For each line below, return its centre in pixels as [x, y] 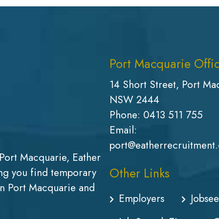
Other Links [140, 173]
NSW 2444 [134, 100]
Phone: [126, 115]
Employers [142, 199]
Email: [123, 130]
